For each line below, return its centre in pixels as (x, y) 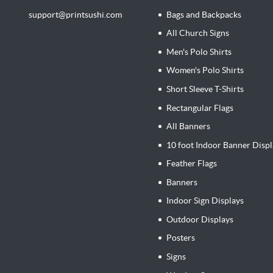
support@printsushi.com (75, 14)
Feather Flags (192, 164)
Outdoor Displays (200, 219)
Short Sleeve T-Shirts (205, 89)
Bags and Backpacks (204, 14)
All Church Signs (198, 33)
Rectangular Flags (200, 108)
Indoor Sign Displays (205, 201)
